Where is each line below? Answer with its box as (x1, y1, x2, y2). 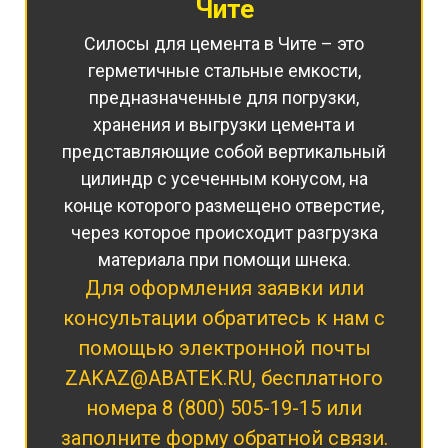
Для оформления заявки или (84, 276, 364, 301)
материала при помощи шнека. (97, 249, 351, 271)
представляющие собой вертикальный (62, 141, 386, 163)
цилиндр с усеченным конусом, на (80, 168, 368, 190)
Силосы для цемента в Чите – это (84, 33, 364, 55)
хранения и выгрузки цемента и (93, 114, 355, 136)
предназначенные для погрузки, (89, 87, 359, 109)
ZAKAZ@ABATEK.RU (65, 366, 252, 391)
